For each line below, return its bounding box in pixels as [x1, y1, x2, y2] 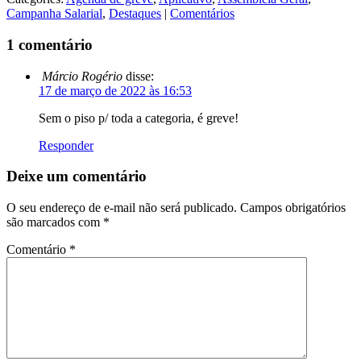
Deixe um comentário [6, 168, 147, 185]
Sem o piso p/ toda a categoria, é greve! [39, 110, 239, 125]
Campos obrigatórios [240, 201, 346, 215]
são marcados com [6, 215, 103, 230]
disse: [126, 68, 154, 83]
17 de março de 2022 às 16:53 [39, 83, 192, 98]
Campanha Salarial [6, 6, 102, 21]
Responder [39, 138, 93, 152]
